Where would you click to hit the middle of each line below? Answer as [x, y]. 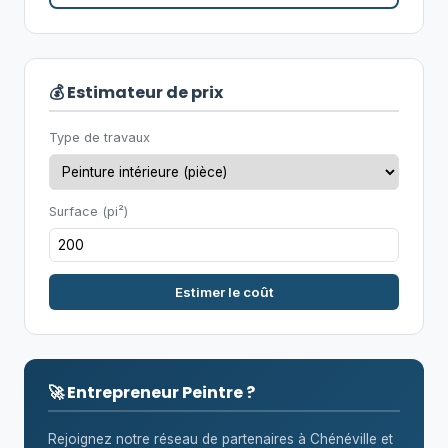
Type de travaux [99, 137]
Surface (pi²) [88, 211]
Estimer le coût [224, 292]
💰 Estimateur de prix [136, 92]
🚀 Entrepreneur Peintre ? [151, 392]
